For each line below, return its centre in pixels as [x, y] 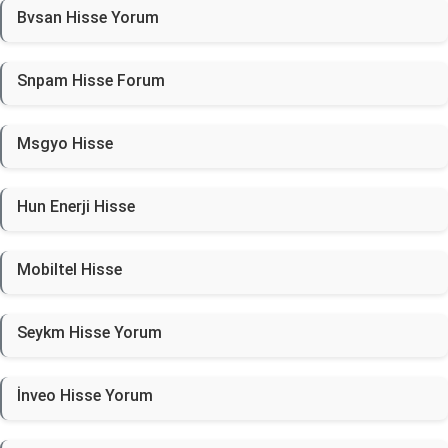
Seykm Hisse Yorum [89, 332]
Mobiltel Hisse [69, 269]
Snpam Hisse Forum [91, 80]
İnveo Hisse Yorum [85, 395]
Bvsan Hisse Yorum [88, 17]
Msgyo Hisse [65, 143]
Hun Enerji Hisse [76, 206]
